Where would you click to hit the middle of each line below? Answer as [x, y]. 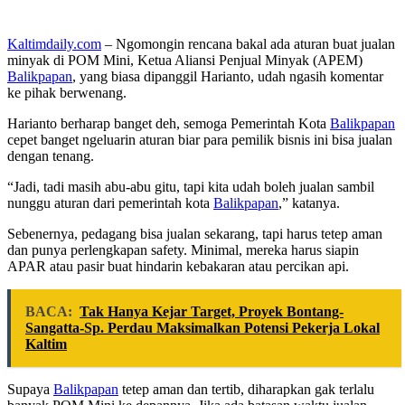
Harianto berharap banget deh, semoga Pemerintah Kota [169, 124]
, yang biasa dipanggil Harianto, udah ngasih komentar [228, 77]
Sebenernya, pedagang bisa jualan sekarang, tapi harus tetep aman [195, 234]
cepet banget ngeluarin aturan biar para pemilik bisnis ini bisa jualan [200, 140]
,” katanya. [309, 203]
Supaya [30, 390]
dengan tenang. [51, 156]
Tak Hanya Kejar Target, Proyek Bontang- [212, 312]
